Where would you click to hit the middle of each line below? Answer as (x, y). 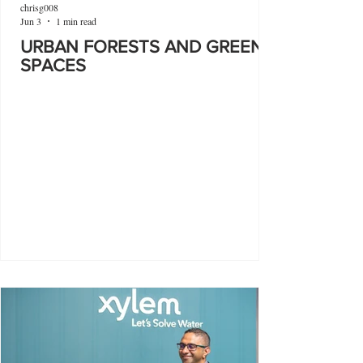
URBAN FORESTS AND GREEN (142, 47)
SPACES (53, 65)
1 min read (76, 21)
